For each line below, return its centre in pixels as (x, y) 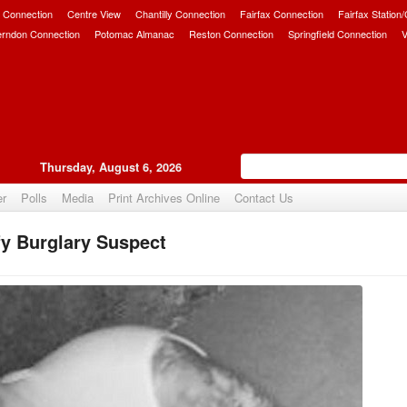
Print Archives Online (164, 198)
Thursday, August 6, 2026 (111, 167)
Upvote (159, 248)
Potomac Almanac (134, 34)
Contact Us (264, 198)
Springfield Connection (338, 34)
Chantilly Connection (180, 14)
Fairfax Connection (282, 14)
